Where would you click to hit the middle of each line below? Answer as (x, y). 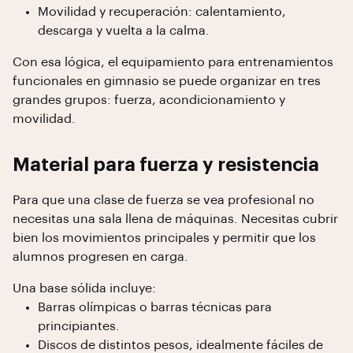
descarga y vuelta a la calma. (124, 31)
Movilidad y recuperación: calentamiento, (162, 12)
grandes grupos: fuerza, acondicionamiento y (149, 100)
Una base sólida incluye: (84, 288)
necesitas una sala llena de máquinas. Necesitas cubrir (175, 219)
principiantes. (79, 326)
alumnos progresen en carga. (100, 257)
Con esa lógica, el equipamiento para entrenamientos (173, 62)
